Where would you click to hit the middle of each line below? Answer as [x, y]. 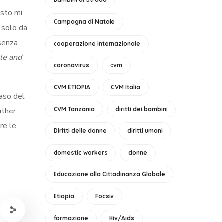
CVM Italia [126, 87]
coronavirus [71, 65]
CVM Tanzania [74, 109]
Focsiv [105, 196]
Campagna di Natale [84, 22]
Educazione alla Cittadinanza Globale [109, 174]
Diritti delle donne [80, 131]
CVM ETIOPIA [72, 87]
